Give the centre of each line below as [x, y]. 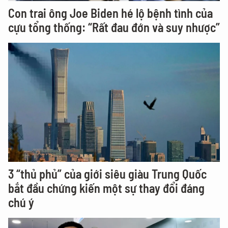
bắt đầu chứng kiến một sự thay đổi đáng [106, 188]
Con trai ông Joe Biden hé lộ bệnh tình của [110, 13]
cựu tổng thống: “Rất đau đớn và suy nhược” [114, 27]
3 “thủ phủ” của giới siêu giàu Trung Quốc [107, 174]
